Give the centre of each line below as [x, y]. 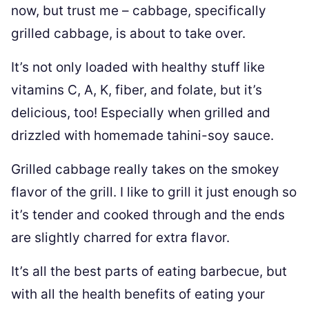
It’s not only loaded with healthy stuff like [138, 67]
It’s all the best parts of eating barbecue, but [149, 271]
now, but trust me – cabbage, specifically [139, 11]
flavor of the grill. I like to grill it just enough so [154, 192]
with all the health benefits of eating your [138, 294]
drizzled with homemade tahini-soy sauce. [142, 136]
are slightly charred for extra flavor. [120, 238]
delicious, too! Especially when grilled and [141, 113]
